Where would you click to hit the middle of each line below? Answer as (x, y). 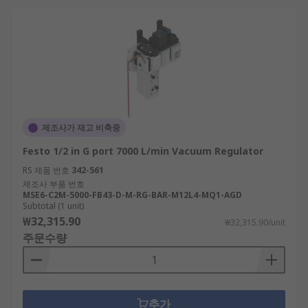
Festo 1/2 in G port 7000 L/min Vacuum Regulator (143, 151)
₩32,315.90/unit (255, 222)
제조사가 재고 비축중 (81, 128)
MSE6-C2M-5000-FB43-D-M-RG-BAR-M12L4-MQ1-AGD (132, 195)
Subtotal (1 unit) (53, 206)
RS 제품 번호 (46, 170)
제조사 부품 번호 (54, 184)
